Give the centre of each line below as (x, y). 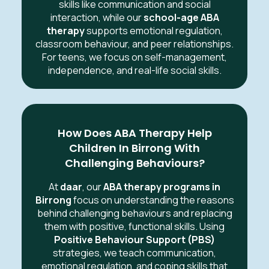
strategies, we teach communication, (134, 253)
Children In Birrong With (134, 148)
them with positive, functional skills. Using (134, 227)
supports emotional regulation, (153, 31)
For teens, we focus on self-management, (134, 57)
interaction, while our (97, 18)
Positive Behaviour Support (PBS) (134, 240)
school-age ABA (181, 18)
